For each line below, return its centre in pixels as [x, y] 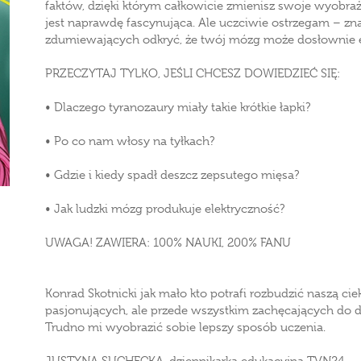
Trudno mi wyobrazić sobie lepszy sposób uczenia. [185, 327]
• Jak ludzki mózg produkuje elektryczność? [165, 209]
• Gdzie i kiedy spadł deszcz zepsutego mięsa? [172, 175]
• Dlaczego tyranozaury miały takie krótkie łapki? [178, 107]
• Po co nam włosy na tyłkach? [130, 141]
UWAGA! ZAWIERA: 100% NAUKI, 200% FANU [168, 243]
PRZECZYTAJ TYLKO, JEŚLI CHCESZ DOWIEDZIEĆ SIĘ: [193, 73]
